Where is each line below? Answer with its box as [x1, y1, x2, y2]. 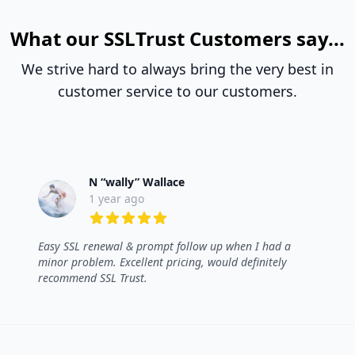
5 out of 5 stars [88, 226, 178, 244]
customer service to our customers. [58, 82, 297, 101]
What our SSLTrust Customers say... [10, 25, 345, 52]
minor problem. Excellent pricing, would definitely [38, 254, 287, 270]
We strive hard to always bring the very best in [21, 59, 334, 79]
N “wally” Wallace [89, 174, 185, 190]
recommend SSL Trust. [38, 270, 147, 286]
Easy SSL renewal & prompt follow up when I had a [38, 239, 291, 254]
